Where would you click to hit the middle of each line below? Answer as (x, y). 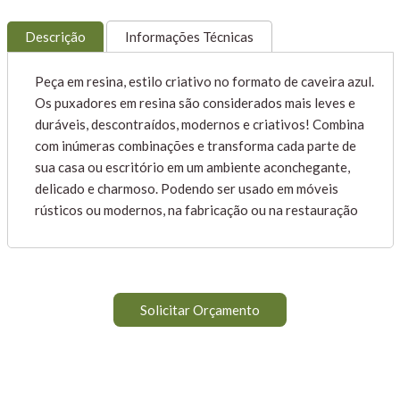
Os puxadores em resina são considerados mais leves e (195, 103)
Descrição (55, 37)
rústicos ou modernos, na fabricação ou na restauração (196, 210)
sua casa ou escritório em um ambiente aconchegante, (192, 167)
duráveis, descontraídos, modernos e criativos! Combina (199, 124)
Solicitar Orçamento (200, 310)
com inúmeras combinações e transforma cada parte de (195, 146)
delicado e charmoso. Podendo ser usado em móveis (186, 188)
